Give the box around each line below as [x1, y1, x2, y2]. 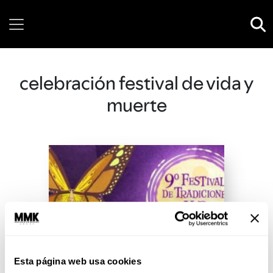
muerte [106, 94, 167, 116]
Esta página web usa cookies [14, 256, 141, 267]
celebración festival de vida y [19, 72, 253, 94]
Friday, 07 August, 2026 [88, 30, 188, 43]
